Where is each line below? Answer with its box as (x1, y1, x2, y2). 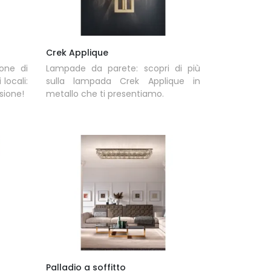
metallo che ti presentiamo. (45, 87, 164, 100)
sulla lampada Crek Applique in (45, 74, 200, 87)
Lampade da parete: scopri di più (45, 62, 200, 74)
